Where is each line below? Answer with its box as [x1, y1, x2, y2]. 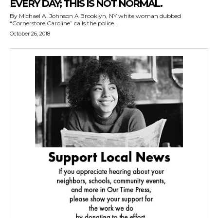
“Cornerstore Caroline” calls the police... [10, 19, 118, 27]
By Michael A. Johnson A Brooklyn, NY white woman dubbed [10, 12, 74, 19]
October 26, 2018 [10, 30, 50, 37]
